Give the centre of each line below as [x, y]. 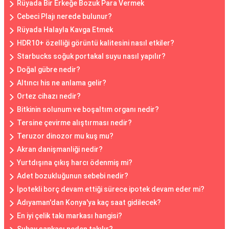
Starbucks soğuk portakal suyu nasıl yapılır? [91, 56]
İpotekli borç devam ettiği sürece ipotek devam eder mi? [111, 189]
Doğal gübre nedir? [49, 70]
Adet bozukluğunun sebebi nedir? [73, 176]
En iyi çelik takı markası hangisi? [70, 216]
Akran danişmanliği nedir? [60, 149]
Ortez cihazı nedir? [49, 96]
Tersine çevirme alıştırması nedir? [74, 123]
